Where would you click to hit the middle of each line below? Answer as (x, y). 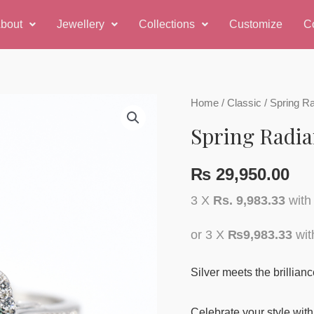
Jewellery (80, 24)
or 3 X (209, 235)
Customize (255, 24)
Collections (166, 24)
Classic (244, 103)
